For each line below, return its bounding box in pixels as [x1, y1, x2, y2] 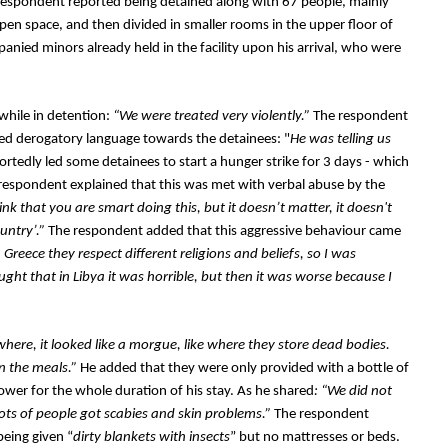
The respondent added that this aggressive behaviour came [48, 224, 401, 239]
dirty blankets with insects [73, 430, 230, 445]
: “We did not [314, 384, 392, 399]
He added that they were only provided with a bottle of [80, 361, 409, 376]
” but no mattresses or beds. [230, 430, 400, 445]
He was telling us [290, 132, 391, 147]
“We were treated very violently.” [113, 109, 310, 124]
